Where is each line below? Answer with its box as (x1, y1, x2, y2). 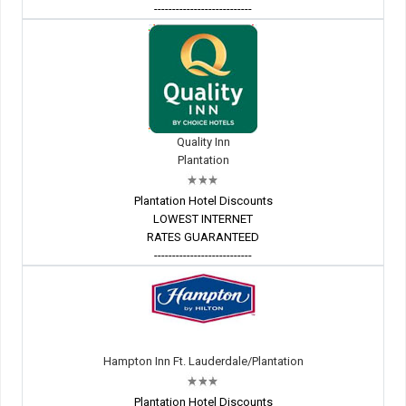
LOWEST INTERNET (153, 212, 253, 227)
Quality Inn (176, 135, 230, 150)
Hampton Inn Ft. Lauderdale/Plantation (102, 354, 304, 369)
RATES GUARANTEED (147, 230, 259, 245)
